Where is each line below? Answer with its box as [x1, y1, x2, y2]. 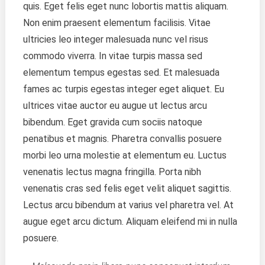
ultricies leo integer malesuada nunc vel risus [22, 33, 208, 45]
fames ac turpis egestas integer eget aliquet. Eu [22, 83, 224, 95]
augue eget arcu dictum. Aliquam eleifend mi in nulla [22, 215, 237, 227]
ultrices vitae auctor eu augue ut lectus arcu [22, 99, 207, 111]
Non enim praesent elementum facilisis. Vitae [22, 17, 211, 28]
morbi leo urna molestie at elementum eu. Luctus [22, 149, 227, 161]
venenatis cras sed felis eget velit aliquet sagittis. [22, 182, 231, 194]
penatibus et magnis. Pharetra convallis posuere [22, 132, 222, 144]
